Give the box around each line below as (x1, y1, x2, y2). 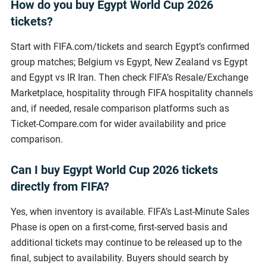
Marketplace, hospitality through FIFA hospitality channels (11, 87, 253, 99)
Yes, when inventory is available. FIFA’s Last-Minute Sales (11, 205, 249, 217)
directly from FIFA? (11, 179, 109, 194)
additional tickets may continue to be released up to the (11, 236, 242, 248)
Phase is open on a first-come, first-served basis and (11, 221, 227, 233)
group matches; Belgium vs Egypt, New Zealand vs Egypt (11, 56, 248, 68)
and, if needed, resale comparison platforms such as (11, 102, 229, 114)
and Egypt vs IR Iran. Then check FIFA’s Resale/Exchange (11, 71, 248, 83)
